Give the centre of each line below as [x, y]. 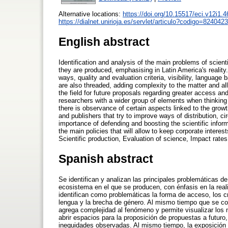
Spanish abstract [106, 159]
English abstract [104, 41]
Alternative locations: [91, 14]
